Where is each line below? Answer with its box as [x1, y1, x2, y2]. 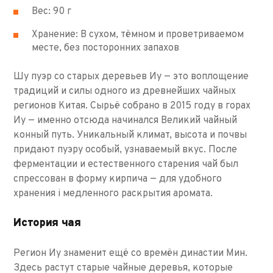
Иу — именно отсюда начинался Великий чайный [13, 114, 238, 127]
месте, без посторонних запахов [32, 41, 180, 54]
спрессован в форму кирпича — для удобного [13, 172, 222, 185]
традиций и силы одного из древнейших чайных [13, 85, 236, 97]
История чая [13, 216, 81, 230]
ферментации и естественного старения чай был [13, 158, 239, 171]
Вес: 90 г [32, 5, 72, 18]
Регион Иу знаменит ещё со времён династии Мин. [13, 247, 248, 260]
